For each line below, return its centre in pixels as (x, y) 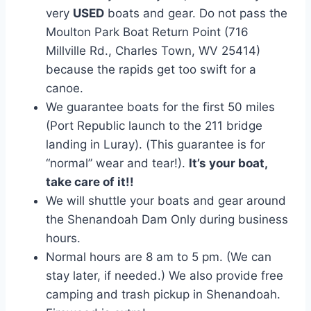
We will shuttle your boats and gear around (166, 201)
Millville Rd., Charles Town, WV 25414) (155, 51)
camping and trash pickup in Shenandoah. (163, 295)
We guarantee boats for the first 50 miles (160, 107)
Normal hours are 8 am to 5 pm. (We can (159, 257)
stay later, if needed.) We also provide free (165, 276)
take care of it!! (91, 182)
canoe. (65, 89)
